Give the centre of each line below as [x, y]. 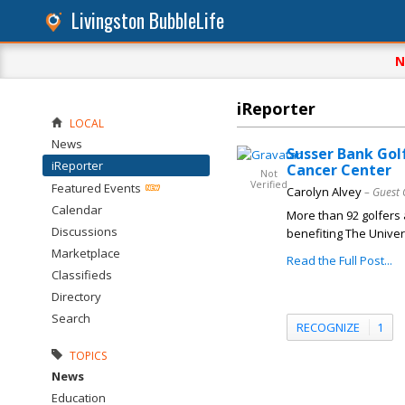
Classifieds [82, 275]
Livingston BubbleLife [148, 20]
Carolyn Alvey [324, 192]
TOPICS [88, 356]
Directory [76, 297]
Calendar [77, 210]
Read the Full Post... [339, 260]
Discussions [85, 231]
